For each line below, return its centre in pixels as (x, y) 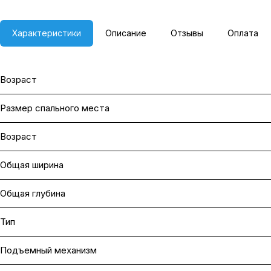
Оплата (243, 33)
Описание (126, 33)
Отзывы (187, 33)
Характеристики (47, 33)
